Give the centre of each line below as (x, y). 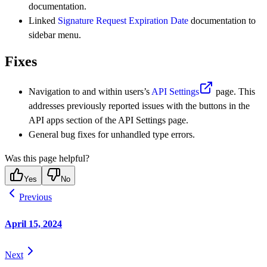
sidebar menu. (55, 35)
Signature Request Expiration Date (123, 20)
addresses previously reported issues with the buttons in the (139, 105)
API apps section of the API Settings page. (108, 120)
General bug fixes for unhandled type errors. (112, 134)
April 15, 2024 (33, 224)
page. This (234, 91)
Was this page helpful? (47, 158)
